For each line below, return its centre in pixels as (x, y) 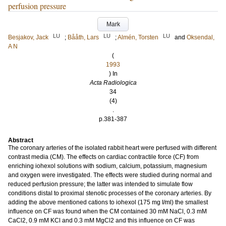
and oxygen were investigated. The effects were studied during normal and (110, 175)
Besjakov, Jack (28, 37)
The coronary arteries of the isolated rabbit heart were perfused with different (112, 148)
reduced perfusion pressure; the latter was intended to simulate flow (100, 184)
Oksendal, (201, 37)
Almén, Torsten (138, 37)
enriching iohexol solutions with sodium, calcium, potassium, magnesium (107, 166)
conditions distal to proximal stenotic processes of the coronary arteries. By (110, 193)
